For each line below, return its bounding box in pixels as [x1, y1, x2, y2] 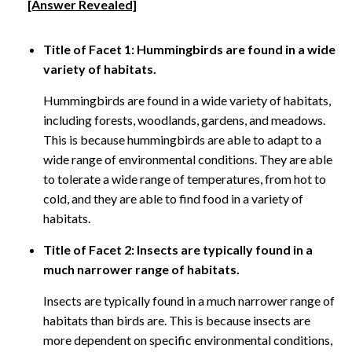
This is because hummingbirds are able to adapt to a [43, 131, 321, 147]
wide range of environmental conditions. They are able [43, 151, 332, 167]
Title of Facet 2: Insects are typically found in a [43, 241, 313, 257]
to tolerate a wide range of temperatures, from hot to [43, 170, 326, 186]
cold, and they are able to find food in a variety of [43, 190, 303, 206]
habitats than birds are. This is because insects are [43, 312, 310, 328]
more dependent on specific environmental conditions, [43, 332, 332, 347]
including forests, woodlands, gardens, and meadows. [43, 112, 325, 127]
